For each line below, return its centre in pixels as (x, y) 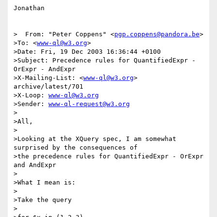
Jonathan (29, 8)
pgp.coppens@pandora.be (157, 34)
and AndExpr (35, 165)
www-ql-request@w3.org (89, 104)
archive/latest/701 (48, 87)
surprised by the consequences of (76, 148)
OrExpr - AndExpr (45, 69)
